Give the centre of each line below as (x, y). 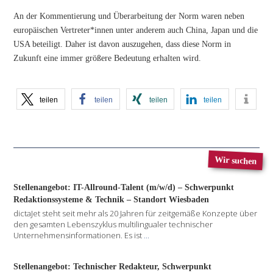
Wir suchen (236, 160)
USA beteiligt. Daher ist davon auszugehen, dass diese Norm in (122, 44)
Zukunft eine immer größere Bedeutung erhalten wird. (108, 58)
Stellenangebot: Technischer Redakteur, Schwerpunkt (113, 266)
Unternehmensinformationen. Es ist (79, 235)
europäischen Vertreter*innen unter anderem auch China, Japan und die (136, 30)
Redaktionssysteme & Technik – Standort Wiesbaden (112, 199)
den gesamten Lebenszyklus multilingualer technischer (113, 224)
